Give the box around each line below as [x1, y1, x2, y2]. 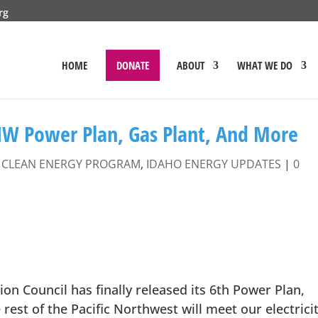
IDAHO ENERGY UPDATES [146, 156, 282, 172]
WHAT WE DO [236, 58, 292, 72]
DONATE [116, 58, 149, 72]
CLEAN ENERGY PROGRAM [1, 156, 141, 172]
